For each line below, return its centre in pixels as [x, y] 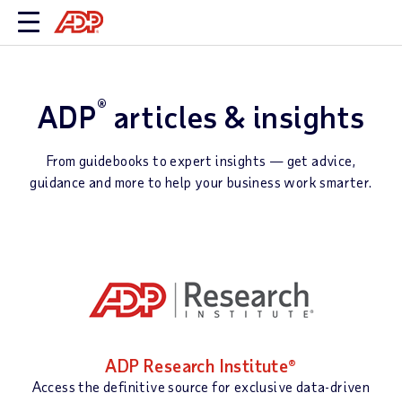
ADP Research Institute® [201, 365]
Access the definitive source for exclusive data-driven [201, 386]
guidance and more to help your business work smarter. [201, 182]
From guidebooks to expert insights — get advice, [201, 160]
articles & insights [236, 116]
